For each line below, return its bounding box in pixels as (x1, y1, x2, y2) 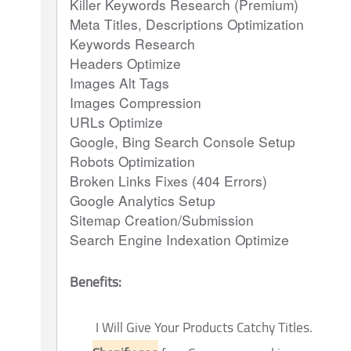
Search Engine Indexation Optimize (70, 230, 289, 250)
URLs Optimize (70, 112, 163, 132)
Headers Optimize (70, 53, 181, 74)
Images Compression (70, 92, 201, 113)
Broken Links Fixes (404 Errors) (70, 171, 267, 191)
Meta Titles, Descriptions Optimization (70, 14, 304, 34)
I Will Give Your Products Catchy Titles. (92, 314, 316, 341)
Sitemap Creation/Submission (70, 210, 258, 230)
